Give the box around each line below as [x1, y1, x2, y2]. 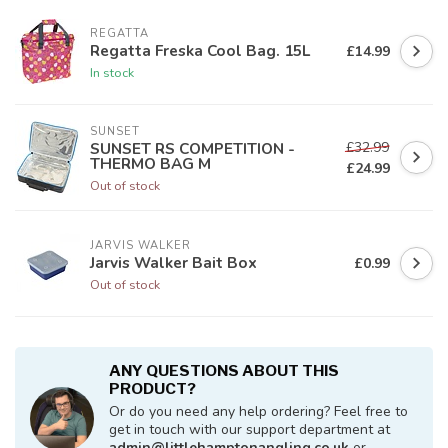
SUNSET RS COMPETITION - [90, 138, 295, 160]
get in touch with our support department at [109, 420, 390, 440]
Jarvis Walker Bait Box [90, 251, 257, 273]
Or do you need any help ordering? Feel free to [109, 402, 408, 422]
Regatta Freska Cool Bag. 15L [90, 39, 310, 61]
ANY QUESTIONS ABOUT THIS [109, 361, 339, 381]
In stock [90, 63, 134, 81]
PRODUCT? [109, 379, 196, 399]
